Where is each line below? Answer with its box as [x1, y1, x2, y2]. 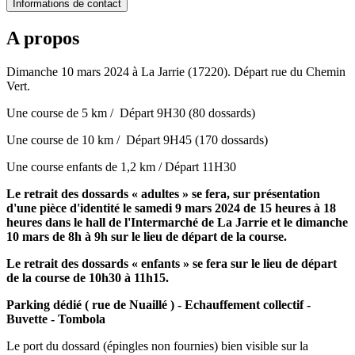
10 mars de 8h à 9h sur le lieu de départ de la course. [6, 229, 287, 243]
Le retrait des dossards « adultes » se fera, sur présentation [6, 186, 320, 200]
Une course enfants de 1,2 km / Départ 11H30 [6, 159, 239, 174]
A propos [6, 27, 79, 48]
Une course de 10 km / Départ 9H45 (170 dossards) [6, 132, 268, 147]
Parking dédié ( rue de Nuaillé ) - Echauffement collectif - [6, 297, 311, 311]
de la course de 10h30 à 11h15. [6, 270, 169, 284]
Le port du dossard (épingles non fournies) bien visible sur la [6, 338, 308, 353]
